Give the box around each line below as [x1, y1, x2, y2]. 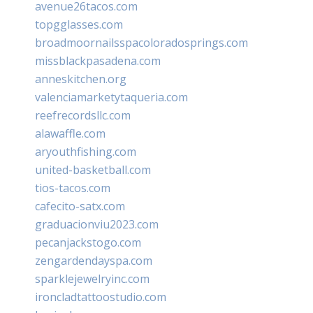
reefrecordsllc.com [35, 107, 131, 123]
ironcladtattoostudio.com [35, 289, 166, 305]
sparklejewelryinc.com [35, 270, 150, 286]
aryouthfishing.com [35, 143, 136, 159]
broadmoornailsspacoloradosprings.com [35, 34, 248, 50]
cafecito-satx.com [35, 198, 125, 214]
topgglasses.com [35, 16, 123, 32]
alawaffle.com [35, 125, 105, 141]
